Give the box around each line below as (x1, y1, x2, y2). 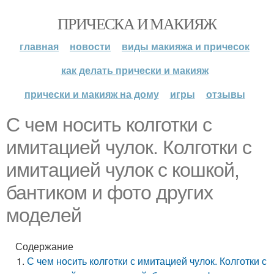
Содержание (15, 239, 73, 253)
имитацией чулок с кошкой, (6, 159, 239, 181)
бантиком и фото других (6, 182, 213, 204)
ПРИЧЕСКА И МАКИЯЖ (57, 13, 217, 34)
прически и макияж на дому (24, 87, 159, 101)
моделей (6, 204, 81, 226)
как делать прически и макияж (61, 63, 209, 77)
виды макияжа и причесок (122, 39, 250, 53)
